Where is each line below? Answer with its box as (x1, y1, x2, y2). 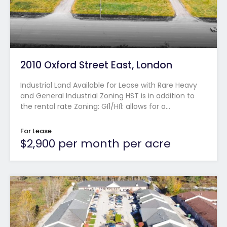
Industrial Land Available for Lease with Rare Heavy (20, 80, 197, 90)
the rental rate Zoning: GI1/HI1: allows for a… (20, 101, 170, 111)
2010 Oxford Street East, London (20, 58, 172, 72)
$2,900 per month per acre (20, 135, 171, 152)
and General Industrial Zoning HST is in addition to (20, 90, 195, 101)
